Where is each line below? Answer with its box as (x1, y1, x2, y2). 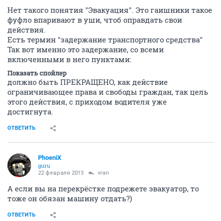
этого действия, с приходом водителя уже (7, 96, 167, 107)
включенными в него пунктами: (7, 54, 131, 64)
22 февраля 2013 (38, 169, 83, 176)
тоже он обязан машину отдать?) (7, 193, 132, 203)
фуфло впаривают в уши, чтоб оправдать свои (7, 14, 182, 25)
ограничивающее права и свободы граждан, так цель (7, 86, 208, 97)
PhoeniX (38, 153, 61, 161)
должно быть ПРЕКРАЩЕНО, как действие (7, 76, 168, 87)
